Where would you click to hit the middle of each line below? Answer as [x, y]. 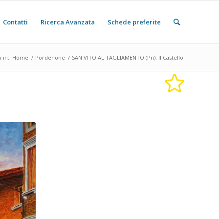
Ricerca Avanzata [68, 22]
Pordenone [50, 57]
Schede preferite [134, 22]
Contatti [15, 22]
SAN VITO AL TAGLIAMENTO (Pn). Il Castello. [128, 57]
